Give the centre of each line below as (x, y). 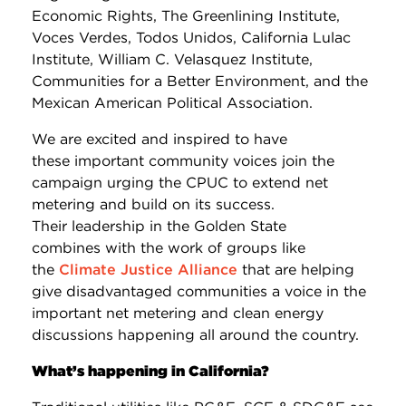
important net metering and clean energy (178, 313)
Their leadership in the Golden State (159, 226)
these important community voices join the (183, 160)
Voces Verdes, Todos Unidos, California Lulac (191, 37)
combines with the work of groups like (169, 247)
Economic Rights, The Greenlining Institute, (186, 15)
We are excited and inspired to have (159, 139)
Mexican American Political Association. (172, 102)
